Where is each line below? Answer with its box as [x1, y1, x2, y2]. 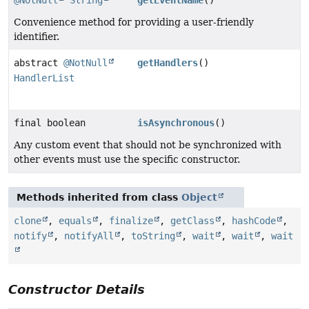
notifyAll [64, 230, 114, 241]
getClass [170, 215, 215, 226]
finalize [109, 215, 153, 226]
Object [181, 191, 217, 203]
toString [131, 230, 175, 241]
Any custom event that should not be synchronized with [14, 139, 281, 150]
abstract [14, 57, 63, 68]
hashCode [232, 215, 276, 226]
